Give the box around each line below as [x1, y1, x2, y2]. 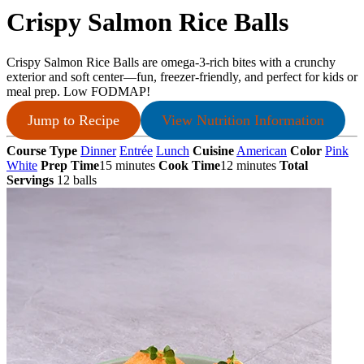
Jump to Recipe [27, 111, 119, 128]
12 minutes [220, 158, 276, 172]
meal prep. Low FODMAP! [6, 84, 150, 98]
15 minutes [99, 158, 155, 172]
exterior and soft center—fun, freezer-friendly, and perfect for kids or [6, 69, 357, 84]
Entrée [119, 143, 153, 158]
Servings [6, 172, 54, 187]
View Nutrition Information [161, 111, 324, 128]
